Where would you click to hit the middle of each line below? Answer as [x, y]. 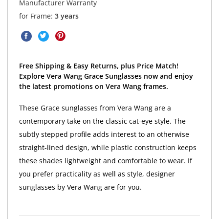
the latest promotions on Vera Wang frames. [93, 86]
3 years [66, 16]
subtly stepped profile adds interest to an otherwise [104, 134]
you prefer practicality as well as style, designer [97, 174]
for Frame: [37, 16]
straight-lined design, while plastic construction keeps [108, 147]
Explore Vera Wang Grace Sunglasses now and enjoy [106, 76]
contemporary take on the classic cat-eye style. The [102, 121]
